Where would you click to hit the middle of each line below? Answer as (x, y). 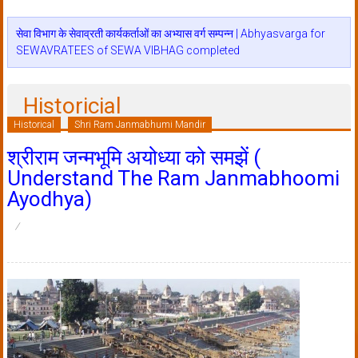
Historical (34, 125)
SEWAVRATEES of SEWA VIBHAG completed (127, 51)
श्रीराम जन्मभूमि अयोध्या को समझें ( (133, 158)
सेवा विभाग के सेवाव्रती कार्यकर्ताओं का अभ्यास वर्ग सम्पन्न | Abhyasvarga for (170, 34)
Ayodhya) (49, 199)
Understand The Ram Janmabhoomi (173, 179)
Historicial (72, 106)
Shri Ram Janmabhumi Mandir (139, 125)
